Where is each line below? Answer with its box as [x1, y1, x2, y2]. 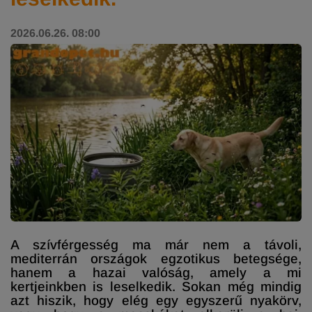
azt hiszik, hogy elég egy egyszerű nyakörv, [10, 292, 302, 308]
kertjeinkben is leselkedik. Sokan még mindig [10, 279, 302, 294]
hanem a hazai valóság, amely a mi [10, 265, 302, 280]
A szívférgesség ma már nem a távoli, [10, 237, 302, 252]
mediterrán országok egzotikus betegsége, [10, 251, 302, 266]
